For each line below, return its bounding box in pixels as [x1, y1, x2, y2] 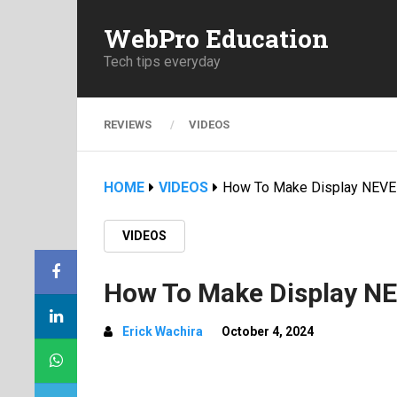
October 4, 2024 [222, 324, 314, 339]
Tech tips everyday [104, 52, 221, 70]
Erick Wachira [122, 324, 203, 339]
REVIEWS [104, 118, 152, 131]
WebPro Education [104, 21, 329, 55]
